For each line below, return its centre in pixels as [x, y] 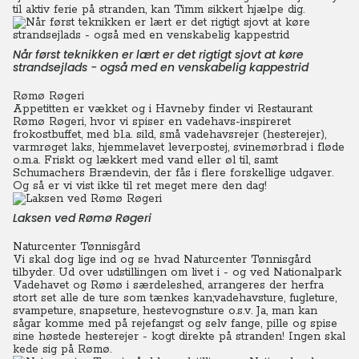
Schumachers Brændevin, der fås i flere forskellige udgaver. [173, 173]
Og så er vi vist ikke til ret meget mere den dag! [140, 186]
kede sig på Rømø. [62, 349]
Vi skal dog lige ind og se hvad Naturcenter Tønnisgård [162, 260]
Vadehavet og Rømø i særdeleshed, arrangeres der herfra [168, 285]
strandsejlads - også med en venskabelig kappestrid [161, 67]
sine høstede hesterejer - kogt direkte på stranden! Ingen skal [179, 337]
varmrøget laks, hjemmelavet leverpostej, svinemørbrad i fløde [179, 147]
